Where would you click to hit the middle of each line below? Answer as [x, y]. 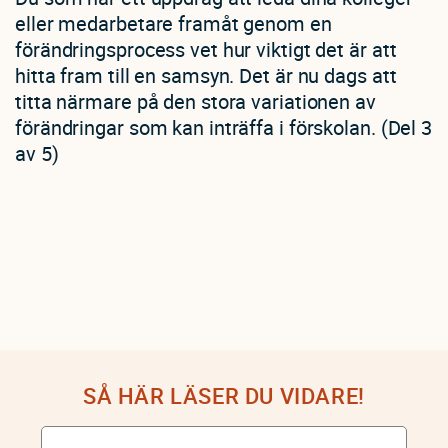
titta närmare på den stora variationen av [195, 101]
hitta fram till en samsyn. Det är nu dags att [206, 75]
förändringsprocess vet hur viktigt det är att [206, 49]
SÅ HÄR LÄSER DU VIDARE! [224, 395]
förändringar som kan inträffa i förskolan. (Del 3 [224, 127]
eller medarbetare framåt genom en [173, 23]
